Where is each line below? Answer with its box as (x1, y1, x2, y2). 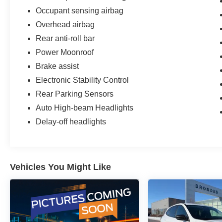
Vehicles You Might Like (10, 162, 111, 172)
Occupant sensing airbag (36, 6, 124, 15)
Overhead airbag (36, 20, 95, 29)
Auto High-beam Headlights (36, 103, 134, 112)
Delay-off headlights (36, 117, 107, 126)
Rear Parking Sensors (36, 89, 114, 98)
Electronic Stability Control (36, 75, 129, 84)
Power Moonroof (36, 48, 94, 56)
